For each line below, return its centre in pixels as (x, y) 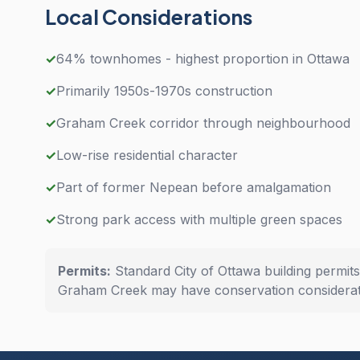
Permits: (84, 271)
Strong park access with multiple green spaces (199, 219)
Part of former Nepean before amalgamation (194, 187)
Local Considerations (149, 17)
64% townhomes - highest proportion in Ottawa (203, 59)
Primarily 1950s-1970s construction (164, 91)
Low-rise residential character (147, 155)
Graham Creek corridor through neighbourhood (203, 123)
